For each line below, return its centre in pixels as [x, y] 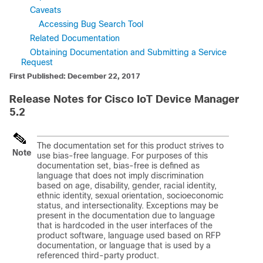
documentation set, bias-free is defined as [118, 166]
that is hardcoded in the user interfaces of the [125, 225]
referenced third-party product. [98, 255]
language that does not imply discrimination [120, 176]
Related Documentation [75, 38]
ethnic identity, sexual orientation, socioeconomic [130, 195]
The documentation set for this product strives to [130, 146]
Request [37, 62]
